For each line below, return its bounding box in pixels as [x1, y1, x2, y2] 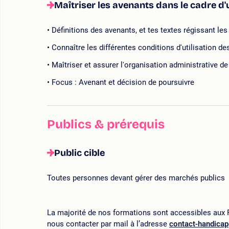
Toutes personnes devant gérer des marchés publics [47, 173, 225, 183]
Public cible [54, 147, 105, 159]
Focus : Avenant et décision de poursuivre [52, 78, 194, 87]
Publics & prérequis [47, 117, 165, 132]
